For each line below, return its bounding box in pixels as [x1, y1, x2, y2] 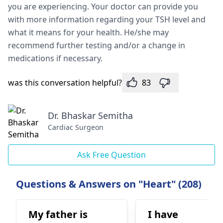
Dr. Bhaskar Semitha [48, 110, 133, 121]
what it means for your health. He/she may [8, 27, 169, 38]
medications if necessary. [8, 53, 105, 64]
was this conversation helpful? [8, 77, 122, 88]
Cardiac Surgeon [48, 122, 104, 132]
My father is [28, 208, 88, 221]
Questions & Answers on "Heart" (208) [16, 177, 202, 191]
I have [148, 208, 178, 221]
